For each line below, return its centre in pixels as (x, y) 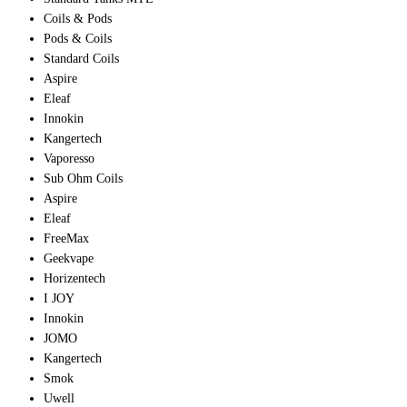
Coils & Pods (78, 19)
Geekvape (69, 259)
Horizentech (74, 279)
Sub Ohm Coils (83, 179)
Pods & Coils (78, 39)
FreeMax (66, 239)
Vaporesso (69, 159)
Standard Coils (81, 59)
